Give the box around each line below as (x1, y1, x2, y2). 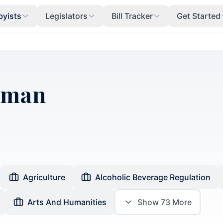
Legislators (45, 11, 88, 21)
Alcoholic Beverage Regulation (95, 172, 211, 182)
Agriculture (23, 172, 65, 182)
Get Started (176, 11, 221, 21)
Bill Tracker (111, 11, 153, 21)
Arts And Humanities (27, 197, 107, 207)
